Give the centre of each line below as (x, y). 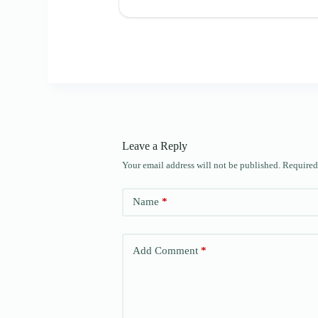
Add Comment (165, 251)
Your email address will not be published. (201, 165)
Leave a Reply (155, 146)
